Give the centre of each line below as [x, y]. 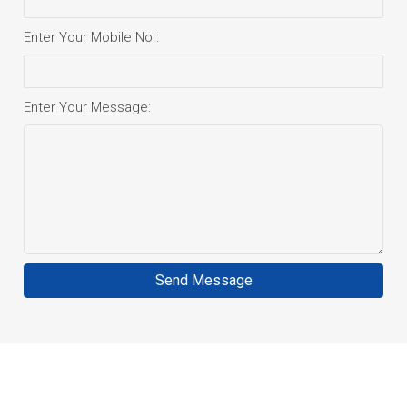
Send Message [203, 281]
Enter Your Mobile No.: [92, 38]
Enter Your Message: [88, 108]
